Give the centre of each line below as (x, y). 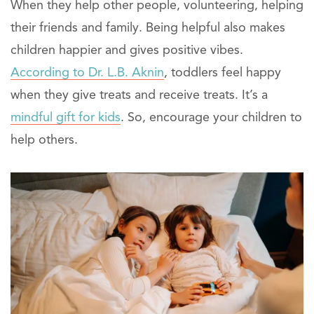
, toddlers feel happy (223, 73)
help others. (44, 141)
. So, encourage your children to (211, 118)
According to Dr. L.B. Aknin (87, 73)
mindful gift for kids (66, 118)
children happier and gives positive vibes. (127, 51)
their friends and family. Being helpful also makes (148, 28)
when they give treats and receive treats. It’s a (139, 96)
